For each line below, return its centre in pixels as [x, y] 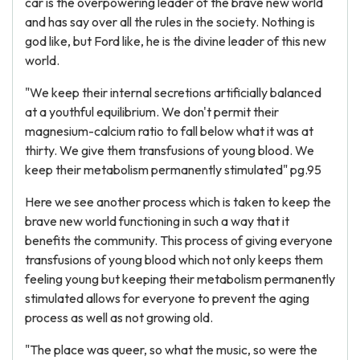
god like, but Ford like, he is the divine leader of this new [176, 41]
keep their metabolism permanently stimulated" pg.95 [173, 170]
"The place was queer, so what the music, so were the [171, 350]
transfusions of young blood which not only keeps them [174, 260]
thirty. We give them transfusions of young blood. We [170, 150]
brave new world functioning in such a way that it [157, 221]
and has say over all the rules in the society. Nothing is [170, 22]
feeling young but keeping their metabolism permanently [180, 279]
